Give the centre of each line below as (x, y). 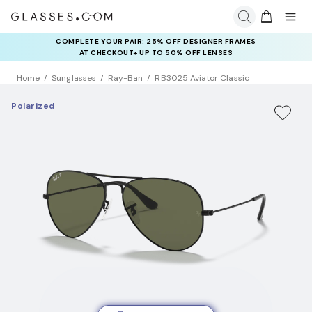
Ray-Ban (125, 78)
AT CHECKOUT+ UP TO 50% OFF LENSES (156, 53)
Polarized (33, 106)
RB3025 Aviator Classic (202, 78)
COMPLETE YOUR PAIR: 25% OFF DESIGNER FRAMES (156, 41)
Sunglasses (74, 78)
